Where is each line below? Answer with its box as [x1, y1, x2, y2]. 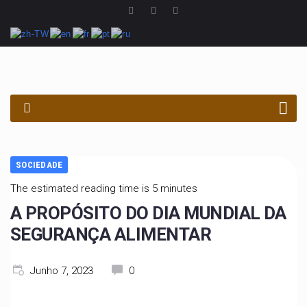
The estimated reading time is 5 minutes [10, 182, 197, 195]
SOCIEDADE [16, 159, 63, 170]
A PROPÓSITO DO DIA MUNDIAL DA [10, 202, 286, 223]
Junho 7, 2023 [30, 264, 93, 277]
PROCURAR [21, 109, 79, 122]
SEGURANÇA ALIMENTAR [10, 223, 212, 245]
